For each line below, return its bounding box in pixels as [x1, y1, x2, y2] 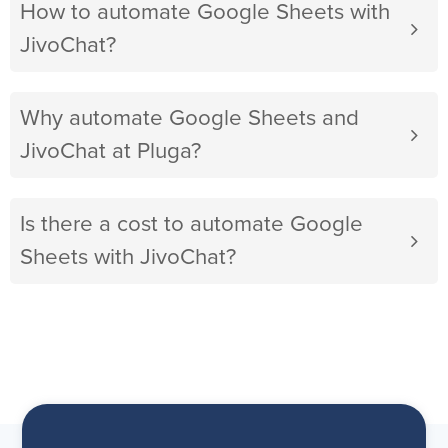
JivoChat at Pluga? [20, 140, 201, 164]
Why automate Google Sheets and [20, 107, 359, 131]
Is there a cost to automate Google [20, 213, 363, 237]
